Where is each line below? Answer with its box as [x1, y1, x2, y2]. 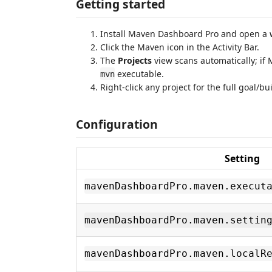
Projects [118, 54, 152, 66]
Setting [225, 152, 260, 165]
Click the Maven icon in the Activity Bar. [100, 41, 259, 53]
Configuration [76, 116, 158, 132]
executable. [115, 67, 164, 80]
